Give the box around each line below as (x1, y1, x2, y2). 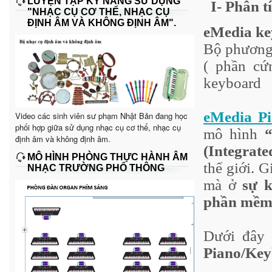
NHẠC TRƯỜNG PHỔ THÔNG (27, 162, 165, 173)
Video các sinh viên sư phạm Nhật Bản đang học (15, 109, 188, 121)
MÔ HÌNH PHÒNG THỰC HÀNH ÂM (27, 151, 188, 162)
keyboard (203, 74, 265, 91)
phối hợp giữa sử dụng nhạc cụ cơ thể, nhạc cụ (15, 121, 181, 133)
